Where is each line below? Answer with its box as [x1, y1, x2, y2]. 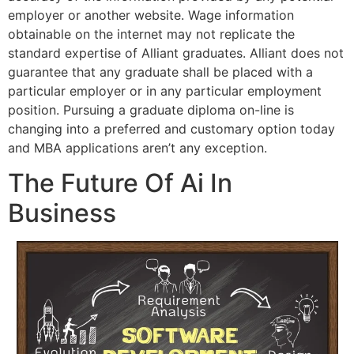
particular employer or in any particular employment [8, 82, 322, 99]
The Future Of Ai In [8, 168, 232, 199]
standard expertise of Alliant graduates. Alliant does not [8, 44, 344, 61]
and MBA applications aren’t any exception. [8, 139, 267, 156]
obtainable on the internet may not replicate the [8, 25, 295, 42]
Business [8, 198, 116, 229]
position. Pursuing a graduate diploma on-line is [8, 101, 294, 118]
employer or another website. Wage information [8, 6, 294, 23]
